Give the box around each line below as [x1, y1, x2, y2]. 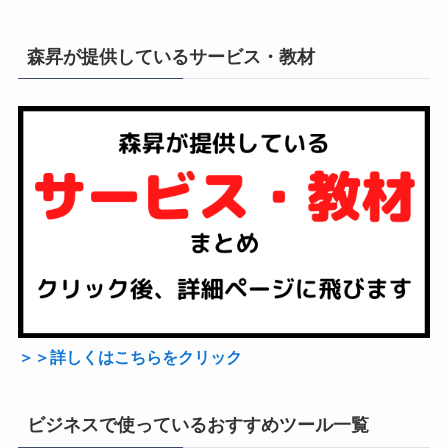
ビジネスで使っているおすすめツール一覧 [26, 415, 369, 436]
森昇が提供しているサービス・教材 [26, 46, 315, 67]
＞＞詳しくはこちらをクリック [17, 348, 242, 367]
